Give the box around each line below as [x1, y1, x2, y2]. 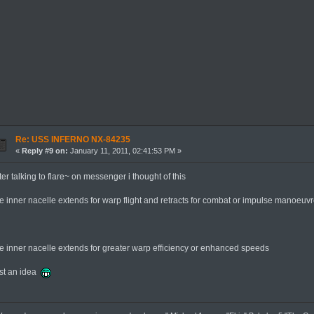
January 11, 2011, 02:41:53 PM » [67, 146, 182, 156]
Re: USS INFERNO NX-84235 [15, 135, 130, 145]
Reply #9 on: [21, 146, 68, 156]
